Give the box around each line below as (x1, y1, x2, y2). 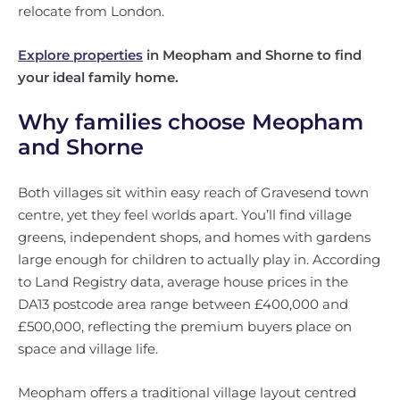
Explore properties (18, 46, 143, 63)
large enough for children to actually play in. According (18, 251, 380, 268)
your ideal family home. (18, 69, 179, 86)
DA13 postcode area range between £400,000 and (18, 296, 348, 312)
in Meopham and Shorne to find (143, 46, 362, 63)
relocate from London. (18, 3, 164, 20)
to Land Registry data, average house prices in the (18, 273, 348, 290)
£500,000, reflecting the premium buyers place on (18, 318, 352, 335)
